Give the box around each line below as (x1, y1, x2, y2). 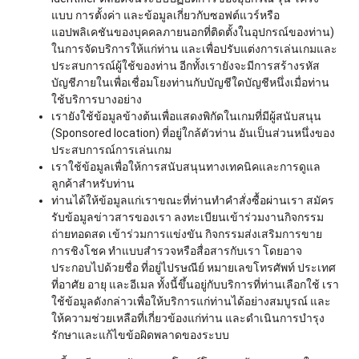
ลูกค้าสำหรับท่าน (51, 176, 135, 190)
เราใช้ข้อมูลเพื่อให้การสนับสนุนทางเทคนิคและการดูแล (51, 159, 321, 173)
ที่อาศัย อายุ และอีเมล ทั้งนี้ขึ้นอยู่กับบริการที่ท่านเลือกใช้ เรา (51, 277, 339, 291)
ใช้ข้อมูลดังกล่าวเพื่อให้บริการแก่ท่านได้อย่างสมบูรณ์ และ (51, 294, 331, 308)
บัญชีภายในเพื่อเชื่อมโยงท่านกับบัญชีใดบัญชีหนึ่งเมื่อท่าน (51, 75, 329, 89)
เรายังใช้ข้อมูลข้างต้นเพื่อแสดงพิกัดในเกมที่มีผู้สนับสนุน (51, 109, 321, 123)
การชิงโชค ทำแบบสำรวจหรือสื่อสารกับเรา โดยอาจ (51, 244, 302, 257)
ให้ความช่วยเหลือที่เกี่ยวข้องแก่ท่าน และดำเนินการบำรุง (51, 311, 325, 325)
